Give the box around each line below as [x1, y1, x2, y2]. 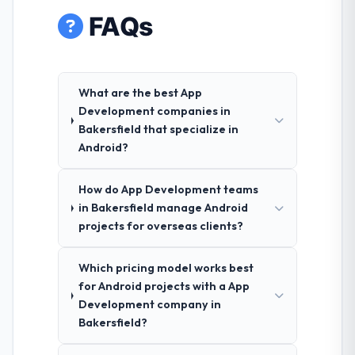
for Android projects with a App [78, 279, 250, 294]
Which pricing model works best [78, 261, 254, 276]
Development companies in [78, 104, 231, 119]
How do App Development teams [78, 182, 259, 197]
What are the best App [78, 86, 203, 101]
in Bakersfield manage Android [78, 200, 249, 216]
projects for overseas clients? [78, 219, 244, 234]
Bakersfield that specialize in [78, 122, 239, 137]
